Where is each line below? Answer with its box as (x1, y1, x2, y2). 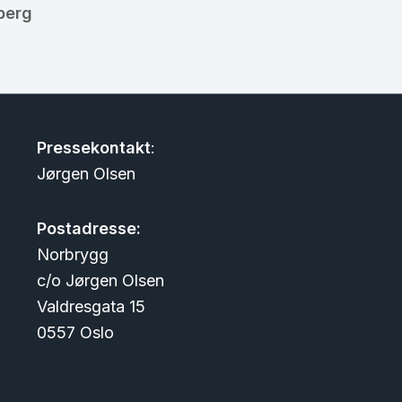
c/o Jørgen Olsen (36, 270, 164, 290)
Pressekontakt (36, 138, 151, 157)
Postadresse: (36, 218, 141, 238)
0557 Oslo (36, 322, 114, 342)
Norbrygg (36, 244, 109, 264)
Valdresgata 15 (36, 296, 145, 316)
